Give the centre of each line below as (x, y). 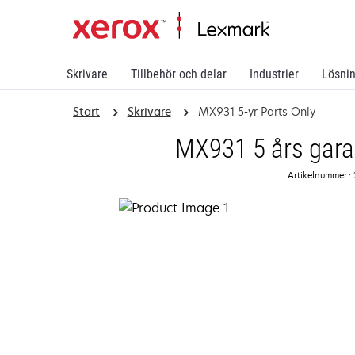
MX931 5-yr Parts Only (257, 111)
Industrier (274, 74)
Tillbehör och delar (179, 74)
